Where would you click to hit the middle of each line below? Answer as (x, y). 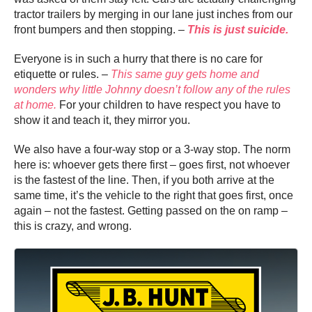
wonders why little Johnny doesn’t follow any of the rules (152, 90)
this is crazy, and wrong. (73, 226)
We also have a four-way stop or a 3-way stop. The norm (152, 150)
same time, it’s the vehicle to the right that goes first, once (154, 196)
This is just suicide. (238, 30)
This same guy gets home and (185, 75)
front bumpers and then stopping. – (101, 30)
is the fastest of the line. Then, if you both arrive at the (144, 180)
